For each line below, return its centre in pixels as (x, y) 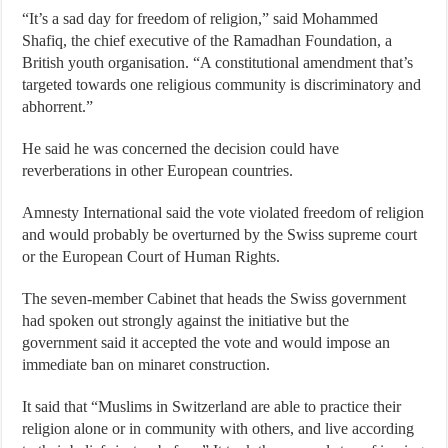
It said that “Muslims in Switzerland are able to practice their (212, 406)
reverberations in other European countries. (158, 170)
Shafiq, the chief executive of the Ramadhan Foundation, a (207, 40)
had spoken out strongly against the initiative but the (186, 320)
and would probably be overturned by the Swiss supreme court (220, 234)
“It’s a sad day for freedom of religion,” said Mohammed (200, 18)
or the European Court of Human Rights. (151, 256)
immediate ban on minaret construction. (146, 364)
